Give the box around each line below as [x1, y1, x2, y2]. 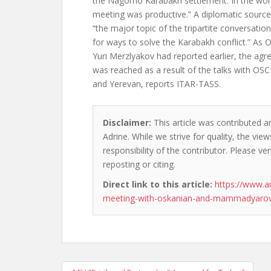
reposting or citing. [103, 158, 175, 170]
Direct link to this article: [103, 178, 212, 190]
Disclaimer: [103, 117, 151, 128]
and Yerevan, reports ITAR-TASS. [93, 78, 221, 90]
